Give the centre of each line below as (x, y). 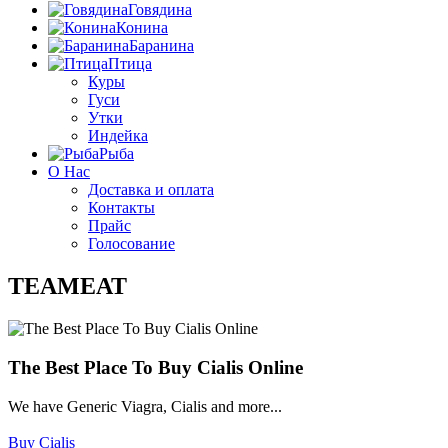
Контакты (121, 208)
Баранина (161, 46)
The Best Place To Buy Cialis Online (155, 367)
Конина (142, 28)
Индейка (118, 136)
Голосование (131, 244)
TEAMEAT (67, 286)
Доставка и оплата (151, 190)
